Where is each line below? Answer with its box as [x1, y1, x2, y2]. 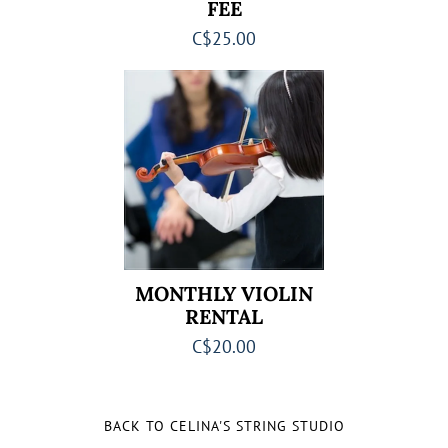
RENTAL [185, 304, 263, 329]
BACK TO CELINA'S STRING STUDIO [103, 417, 345, 435]
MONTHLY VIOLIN [135, 281, 313, 306]
